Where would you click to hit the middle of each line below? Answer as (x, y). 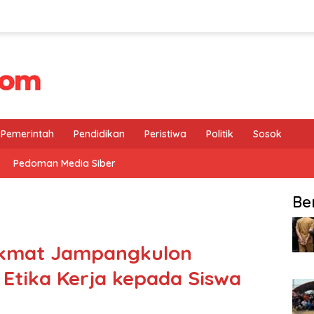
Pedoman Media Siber (64, 163)
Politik (220, 134)
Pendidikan (99, 134)
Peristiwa (165, 134)
